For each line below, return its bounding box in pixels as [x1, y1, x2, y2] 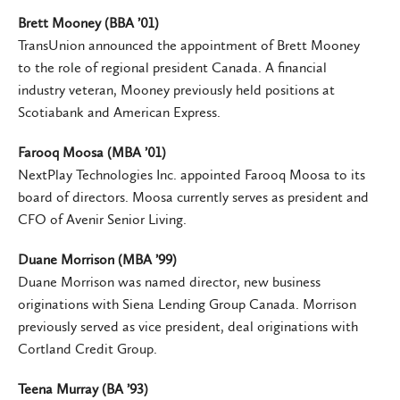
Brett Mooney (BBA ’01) [18, 13, 159, 31]
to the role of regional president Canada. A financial [18, 58, 327, 76]
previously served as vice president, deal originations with [18, 317, 358, 335]
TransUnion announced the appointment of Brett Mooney [18, 36, 360, 54]
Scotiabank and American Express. [18, 103, 221, 121]
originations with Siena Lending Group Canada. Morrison [18, 295, 356, 312]
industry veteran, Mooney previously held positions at [18, 80, 335, 98]
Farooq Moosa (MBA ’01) [18, 143, 166, 161]
